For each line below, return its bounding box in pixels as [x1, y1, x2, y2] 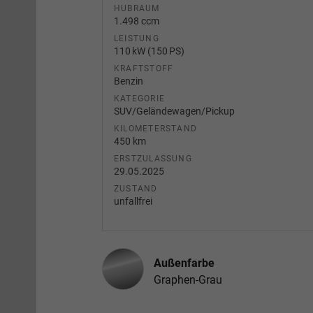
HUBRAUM [114, 3, 160, 13]
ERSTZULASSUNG [114, 153, 192, 163]
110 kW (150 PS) [114, 45, 184, 57]
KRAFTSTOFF [114, 63, 174, 73]
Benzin [114, 75, 143, 87]
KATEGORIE [114, 93, 166, 103]
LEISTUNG [114, 33, 159, 43]
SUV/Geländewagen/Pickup [114, 105, 235, 117]
